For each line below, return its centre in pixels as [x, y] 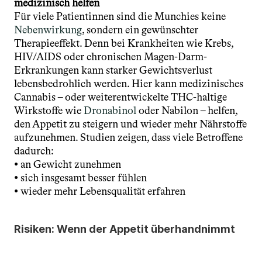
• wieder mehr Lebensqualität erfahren [100, 191]
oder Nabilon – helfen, [188, 111]
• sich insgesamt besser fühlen [80, 178]
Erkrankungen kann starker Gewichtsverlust [113, 70]
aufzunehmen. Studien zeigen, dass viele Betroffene [128, 137]
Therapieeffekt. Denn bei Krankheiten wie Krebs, [124, 43]
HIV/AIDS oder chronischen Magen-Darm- [111, 57]
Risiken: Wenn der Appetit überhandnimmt [125, 229]
